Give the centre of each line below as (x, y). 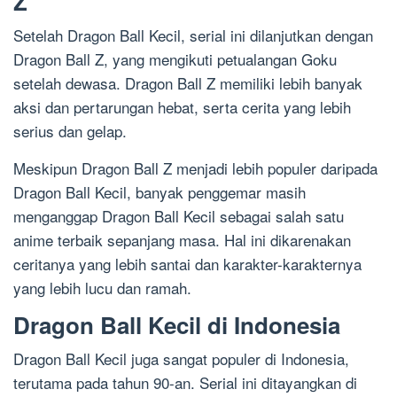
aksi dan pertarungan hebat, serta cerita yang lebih (182, 107)
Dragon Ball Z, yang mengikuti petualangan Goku (175, 59)
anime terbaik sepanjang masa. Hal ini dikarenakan (182, 240)
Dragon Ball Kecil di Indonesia (177, 325)
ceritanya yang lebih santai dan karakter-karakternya (187, 264)
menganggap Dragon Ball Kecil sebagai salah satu (179, 216)
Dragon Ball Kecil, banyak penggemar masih (160, 192)
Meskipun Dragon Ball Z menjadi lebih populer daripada (195, 168)
